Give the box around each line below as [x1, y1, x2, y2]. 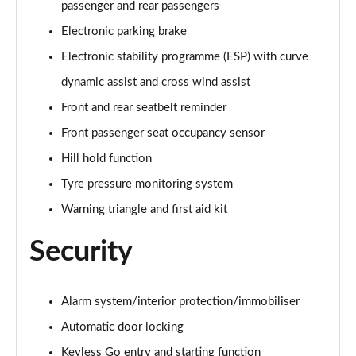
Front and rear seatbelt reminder [61, 102, 226, 114]
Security [29, 238, 133, 266]
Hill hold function [61, 153, 152, 164]
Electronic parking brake [61, 25, 187, 37]
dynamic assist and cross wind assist [61, 76, 250, 88]
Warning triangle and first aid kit [61, 203, 227, 215]
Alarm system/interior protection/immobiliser [61, 296, 300, 308]
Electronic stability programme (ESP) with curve [61, 51, 308, 63]
